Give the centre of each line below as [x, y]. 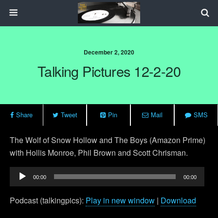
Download [178, 200]
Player [20, 185]
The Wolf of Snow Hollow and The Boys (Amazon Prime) [108, 140]
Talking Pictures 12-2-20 [109, 71]
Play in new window [120, 200]
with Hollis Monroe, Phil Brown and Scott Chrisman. [99, 153]
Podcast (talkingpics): [48, 200]
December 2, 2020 [109, 52]
